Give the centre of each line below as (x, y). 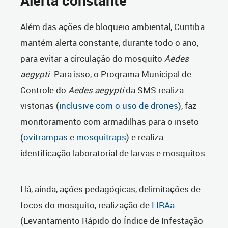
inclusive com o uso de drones (119, 106)
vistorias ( (40, 106)
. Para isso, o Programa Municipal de (120, 74)
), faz (188, 106)
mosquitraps (101, 137)
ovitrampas (46, 137)
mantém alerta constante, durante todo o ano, (109, 43)
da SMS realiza (155, 90)
